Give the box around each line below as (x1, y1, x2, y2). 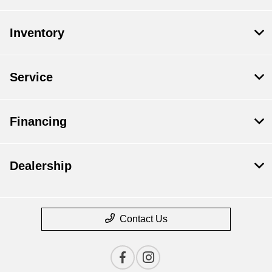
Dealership (10, 158, 72, 172)
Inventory (10, 25, 64, 39)
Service (10, 70, 53, 84)
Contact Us (119, 213, 168, 224)
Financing (10, 114, 67, 128)
